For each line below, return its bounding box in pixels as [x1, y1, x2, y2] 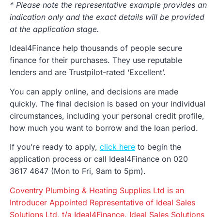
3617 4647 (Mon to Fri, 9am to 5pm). [10, 166, 146, 176]
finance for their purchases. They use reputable [10, 55, 182, 65]
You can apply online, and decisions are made [10, 86, 178, 96]
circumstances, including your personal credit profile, [10, 110, 204, 121]
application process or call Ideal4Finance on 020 [10, 154, 188, 164]
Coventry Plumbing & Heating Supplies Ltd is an [10, 185, 184, 195]
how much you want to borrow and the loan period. [10, 123, 198, 133]
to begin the [135, 142, 181, 152]
